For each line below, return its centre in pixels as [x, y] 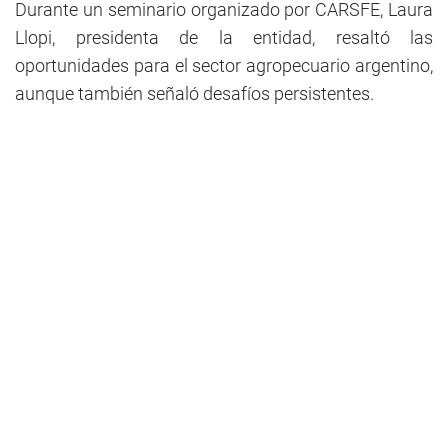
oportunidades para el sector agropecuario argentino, [224, 65]
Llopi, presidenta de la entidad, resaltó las [224, 37]
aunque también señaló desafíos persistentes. [194, 93]
